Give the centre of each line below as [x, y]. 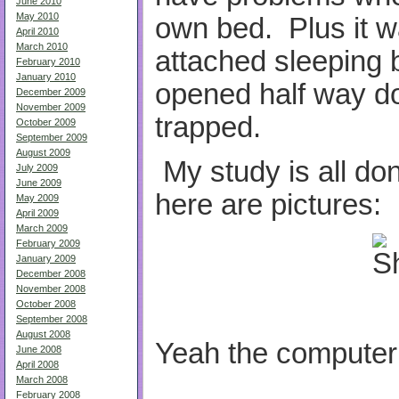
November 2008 [51, 289]
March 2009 [42, 228]
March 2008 [42, 379]
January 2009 [46, 258]
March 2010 [42, 46]
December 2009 [51, 92]
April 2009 [37, 213]
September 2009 [52, 137]
